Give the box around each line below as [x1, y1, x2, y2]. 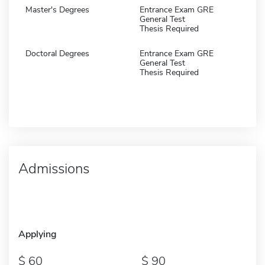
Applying [18, 227, 57, 241]
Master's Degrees [25, 4, 89, 15]
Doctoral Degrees [25, 47, 89, 59]
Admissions [18, 159, 89, 178]
